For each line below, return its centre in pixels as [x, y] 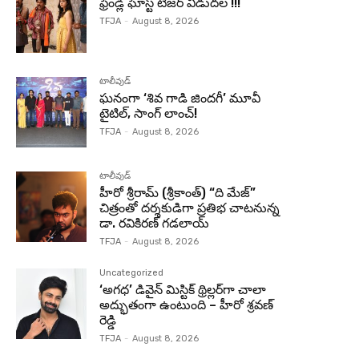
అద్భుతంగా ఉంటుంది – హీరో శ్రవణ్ [187, 305]
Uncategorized [132, 272]
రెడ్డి [108, 320]
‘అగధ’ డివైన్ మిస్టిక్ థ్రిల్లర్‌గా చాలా [183, 289]
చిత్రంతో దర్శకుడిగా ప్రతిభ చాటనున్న [190, 208]
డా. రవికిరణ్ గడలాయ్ [155, 223]
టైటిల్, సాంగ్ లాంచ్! [149, 113]
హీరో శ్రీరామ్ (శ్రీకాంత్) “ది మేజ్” [178, 192]
